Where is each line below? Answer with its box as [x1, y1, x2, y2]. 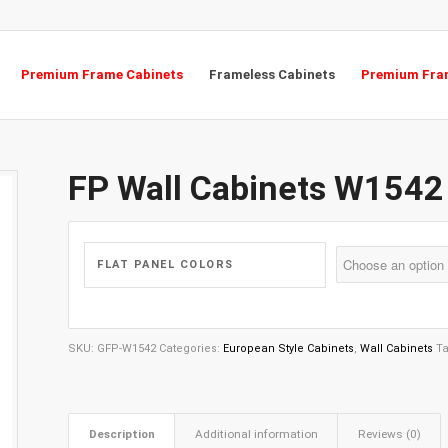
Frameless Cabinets [209, 67, 335, 82]
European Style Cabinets [223, 342, 355, 355]
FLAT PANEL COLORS [97, 258, 234, 271]
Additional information [195, 427, 319, 441]
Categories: [159, 342, 224, 355]
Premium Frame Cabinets [21, 67, 183, 82]
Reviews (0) [358, 427, 422, 441]
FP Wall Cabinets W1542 [68, 168, 445, 208]
